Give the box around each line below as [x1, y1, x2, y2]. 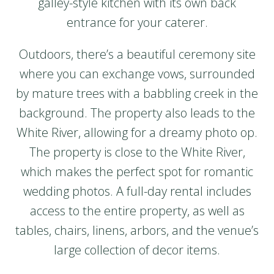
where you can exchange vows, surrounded [19, 65, 255, 83]
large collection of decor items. [54, 242, 220, 259]
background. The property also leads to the [19, 105, 255, 122]
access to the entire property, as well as [29, 202, 245, 220]
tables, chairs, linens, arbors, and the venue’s [15, 222, 259, 239]
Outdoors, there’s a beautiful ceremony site [18, 46, 256, 63]
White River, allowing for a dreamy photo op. [17, 124, 257, 141]
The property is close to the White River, [29, 144, 245, 161]
